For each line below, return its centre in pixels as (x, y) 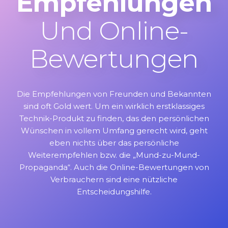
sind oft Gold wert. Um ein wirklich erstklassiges (114, 106)
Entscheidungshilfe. (114, 192)
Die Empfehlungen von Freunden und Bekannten (114, 94)
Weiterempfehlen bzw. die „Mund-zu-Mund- (114, 155)
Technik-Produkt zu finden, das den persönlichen (114, 119)
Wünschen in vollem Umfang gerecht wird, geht (114, 131)
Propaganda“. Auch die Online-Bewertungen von (114, 167)
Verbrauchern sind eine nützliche (114, 180)
